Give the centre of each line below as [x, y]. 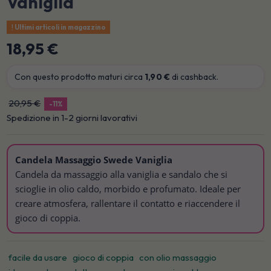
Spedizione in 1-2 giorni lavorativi [72, 117]
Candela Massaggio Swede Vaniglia [94, 159]
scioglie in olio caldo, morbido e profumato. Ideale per [128, 188]
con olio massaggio [178, 257]
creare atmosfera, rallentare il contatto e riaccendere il [128, 203]
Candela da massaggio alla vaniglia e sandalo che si [122, 174]
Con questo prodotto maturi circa [80, 77]
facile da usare [38, 257]
